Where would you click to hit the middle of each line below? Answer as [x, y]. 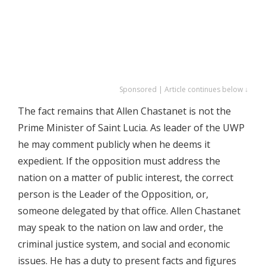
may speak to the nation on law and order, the [121, 227]
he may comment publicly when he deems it [114, 144]
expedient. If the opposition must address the [119, 161]
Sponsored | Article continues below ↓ [184, 89]
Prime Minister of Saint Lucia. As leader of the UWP [131, 128]
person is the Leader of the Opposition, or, [113, 194]
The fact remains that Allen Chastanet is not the [124, 111]
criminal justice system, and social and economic [124, 244]
